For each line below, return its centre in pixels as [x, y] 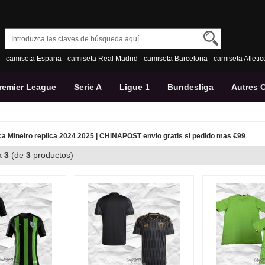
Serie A [88, 87]
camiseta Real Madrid [103, 59]
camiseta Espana [34, 59]
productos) [57, 155]
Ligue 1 [135, 87]
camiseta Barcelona [176, 59]
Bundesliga [190, 87]
